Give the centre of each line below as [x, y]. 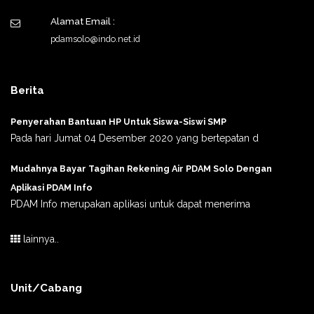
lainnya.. [40, 239]
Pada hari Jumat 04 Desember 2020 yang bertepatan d [135, 138]
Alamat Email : [82, 21]
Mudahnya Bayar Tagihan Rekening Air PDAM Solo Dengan [141, 168]
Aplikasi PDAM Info [52, 187]
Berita [27, 90]
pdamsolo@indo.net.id [95, 39]
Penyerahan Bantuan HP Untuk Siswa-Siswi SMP [118, 121]
